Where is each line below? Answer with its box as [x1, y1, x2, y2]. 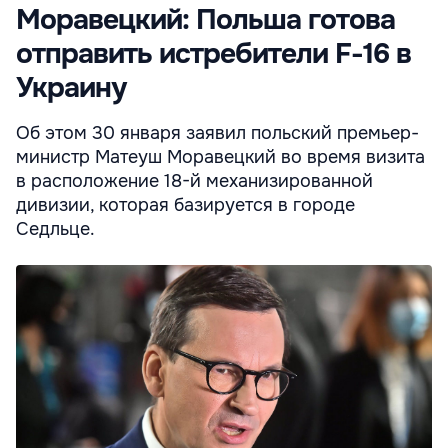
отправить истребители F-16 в [16, 36, 411, 73]
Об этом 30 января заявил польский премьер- [16, 122, 419, 145]
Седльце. [16, 218, 95, 241]
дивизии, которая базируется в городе [16, 194, 355, 217]
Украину [16, 70, 126, 107]
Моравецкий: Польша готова [16, 2, 395, 39]
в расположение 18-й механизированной [16, 170, 373, 193]
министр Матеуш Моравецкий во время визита [16, 146, 425, 169]
